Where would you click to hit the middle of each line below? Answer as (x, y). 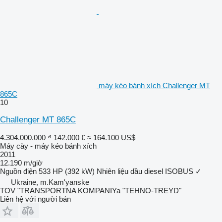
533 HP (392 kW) (67, 171)
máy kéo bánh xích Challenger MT (154, 85)
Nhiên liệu (112, 171)
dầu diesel (147, 171)
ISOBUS (179, 171)
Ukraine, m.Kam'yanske (50, 182)
